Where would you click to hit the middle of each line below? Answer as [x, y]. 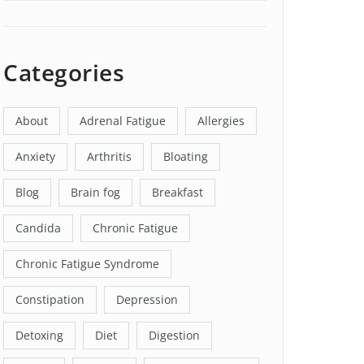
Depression [147, 300]
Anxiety [35, 157]
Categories [64, 73]
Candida [38, 228]
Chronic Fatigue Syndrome [87, 264]
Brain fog [95, 193]
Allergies [221, 121]
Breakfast [178, 193]
